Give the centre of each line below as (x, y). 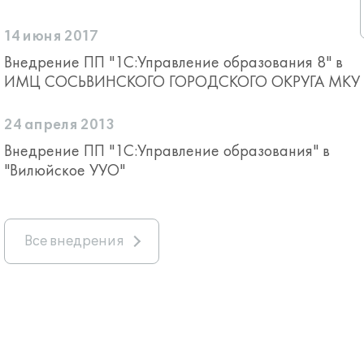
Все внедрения (74, 241)
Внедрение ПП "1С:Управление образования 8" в (173, 62)
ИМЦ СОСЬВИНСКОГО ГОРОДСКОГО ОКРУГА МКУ (182, 81)
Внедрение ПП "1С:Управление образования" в (167, 150)
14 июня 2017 (51, 37)
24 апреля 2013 (59, 125)
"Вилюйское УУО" (65, 170)
